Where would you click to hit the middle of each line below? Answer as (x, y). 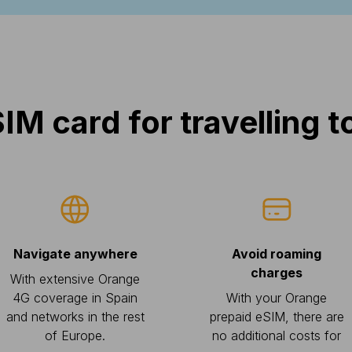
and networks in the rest (75, 317)
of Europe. (75, 335)
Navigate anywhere (75, 254)
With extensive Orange (75, 279)
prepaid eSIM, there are (277, 317)
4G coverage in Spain (75, 298)
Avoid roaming (277, 254)
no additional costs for (277, 335)
